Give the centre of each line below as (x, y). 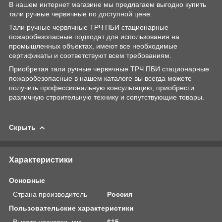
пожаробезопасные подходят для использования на (94, 36)
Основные (27, 180)
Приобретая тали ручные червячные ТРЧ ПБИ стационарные (109, 69)
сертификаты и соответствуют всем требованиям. (90, 55)
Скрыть (22, 127)
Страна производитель (50, 194)
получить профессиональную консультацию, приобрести (102, 87)
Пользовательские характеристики (71, 208)
